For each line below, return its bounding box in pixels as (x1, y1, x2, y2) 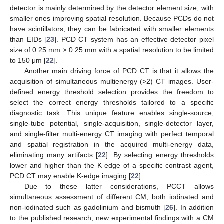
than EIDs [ (10, 35, 47, 44)
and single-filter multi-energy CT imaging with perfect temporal (10, 130, 214, 138)
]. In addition (173, 203, 214, 212)
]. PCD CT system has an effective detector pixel (54, 35, 214, 44)
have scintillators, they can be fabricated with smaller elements (10, 25, 214, 33)
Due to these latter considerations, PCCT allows (24, 182, 214, 191)
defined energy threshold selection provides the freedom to (10, 88, 214, 96)
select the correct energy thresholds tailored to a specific (10, 98, 214, 107)
